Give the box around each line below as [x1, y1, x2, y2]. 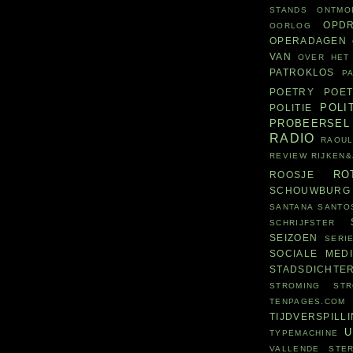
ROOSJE [269, 169, 314, 180]
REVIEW [269, 151, 307, 161]
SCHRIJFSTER [269, 218, 336, 228]
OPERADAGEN [269, 35, 347, 46]
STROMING [269, 281, 321, 291]
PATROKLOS [269, 67, 335, 78]
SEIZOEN [269, 232, 318, 243]
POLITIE [269, 102, 313, 113]
